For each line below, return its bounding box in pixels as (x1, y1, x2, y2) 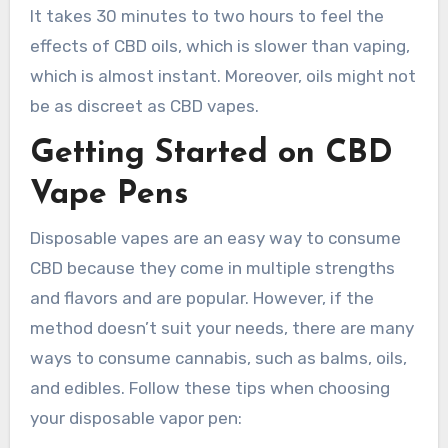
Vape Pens (29, 179, 188, 212)
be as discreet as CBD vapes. (29, 96, 259, 117)
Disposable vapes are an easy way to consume (29, 227, 401, 248)
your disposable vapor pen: (29, 407, 242, 428)
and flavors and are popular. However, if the (29, 287, 374, 308)
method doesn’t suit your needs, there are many (29, 317, 414, 338)
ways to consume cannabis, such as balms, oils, (29, 347, 407, 368)
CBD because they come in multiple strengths (29, 257, 395, 278)
